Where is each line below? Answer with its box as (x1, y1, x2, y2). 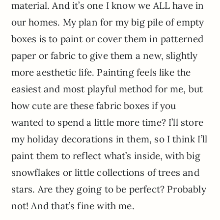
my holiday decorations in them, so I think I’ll (11, 133, 208, 145)
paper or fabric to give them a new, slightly (11, 49, 198, 61)
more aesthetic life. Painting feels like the (11, 66, 191, 78)
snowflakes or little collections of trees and (11, 166, 199, 178)
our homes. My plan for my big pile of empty (11, 16, 204, 28)
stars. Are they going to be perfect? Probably (11, 183, 206, 195)
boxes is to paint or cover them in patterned (11, 32, 204, 45)
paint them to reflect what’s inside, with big (11, 149, 200, 162)
